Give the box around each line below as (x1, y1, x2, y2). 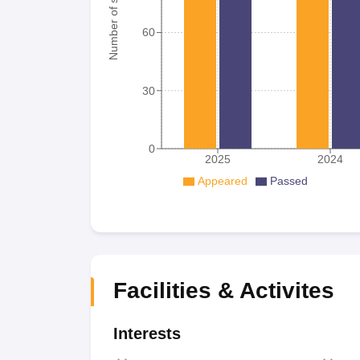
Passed (270, 174, 308, 187)
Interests (112, 324, 181, 342)
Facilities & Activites (112, 277, 334, 303)
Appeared (198, 174, 247, 187)
